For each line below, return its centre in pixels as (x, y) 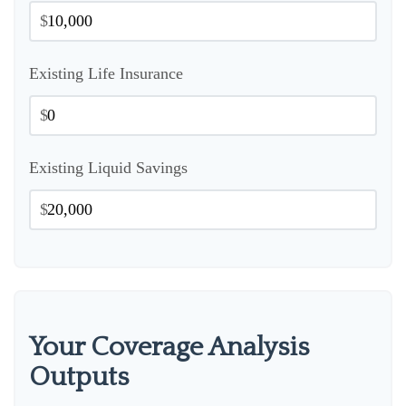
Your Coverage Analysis (169, 348)
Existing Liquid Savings (108, 168)
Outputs (79, 377)
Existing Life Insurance (106, 73)
